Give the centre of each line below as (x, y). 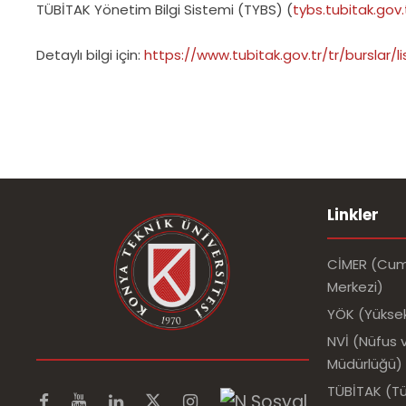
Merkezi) (355, 287)
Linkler (353, 215)
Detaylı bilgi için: (90, 55)
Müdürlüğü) (365, 364)
